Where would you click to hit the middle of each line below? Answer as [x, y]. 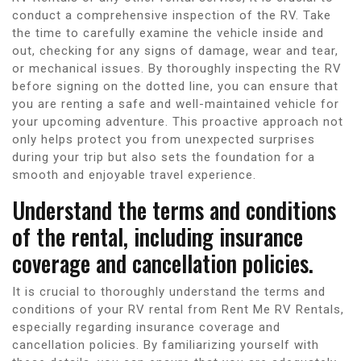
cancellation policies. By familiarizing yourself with [166, 344]
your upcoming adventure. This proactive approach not [178, 121]
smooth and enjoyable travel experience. [134, 174]
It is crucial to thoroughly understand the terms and [169, 291]
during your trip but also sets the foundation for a [164, 157]
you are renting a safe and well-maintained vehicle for [176, 104]
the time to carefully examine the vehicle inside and [168, 33]
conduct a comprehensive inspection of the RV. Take [172, 15]
